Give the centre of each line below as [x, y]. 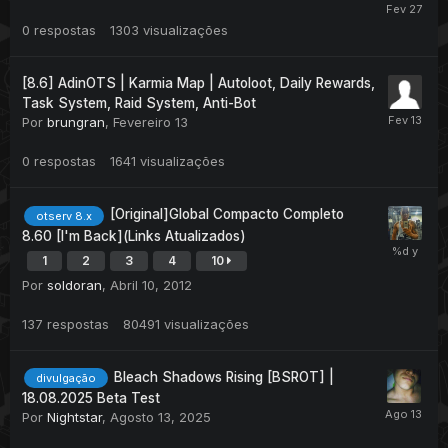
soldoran [74, 284]
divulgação [66, 377]
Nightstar [74, 416]
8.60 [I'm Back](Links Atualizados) [134, 235]
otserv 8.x [64, 215]
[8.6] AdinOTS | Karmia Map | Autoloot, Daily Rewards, [198, 83]
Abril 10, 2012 [151, 284]
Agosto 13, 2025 [160, 416]
